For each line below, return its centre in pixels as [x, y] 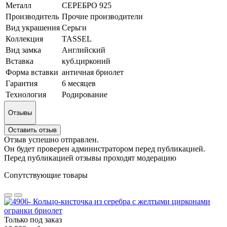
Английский [84, 50]
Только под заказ [33, 220]
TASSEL [77, 39]
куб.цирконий [86, 61]
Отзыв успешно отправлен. [51, 140]
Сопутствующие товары [46, 175]
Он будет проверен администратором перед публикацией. [105, 149]
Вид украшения [33, 27]
